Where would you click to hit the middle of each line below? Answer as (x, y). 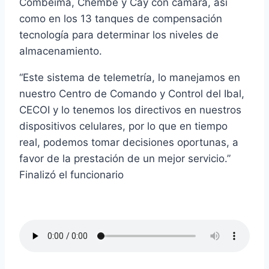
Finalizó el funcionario (71, 175)
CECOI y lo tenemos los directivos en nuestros (130, 110)
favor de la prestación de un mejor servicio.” (125, 159)
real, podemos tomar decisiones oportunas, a (129, 143)
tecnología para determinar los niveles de (119, 35)
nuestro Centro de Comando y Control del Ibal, (132, 94)
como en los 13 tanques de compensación (124, 19)
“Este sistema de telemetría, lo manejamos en (130, 78)
